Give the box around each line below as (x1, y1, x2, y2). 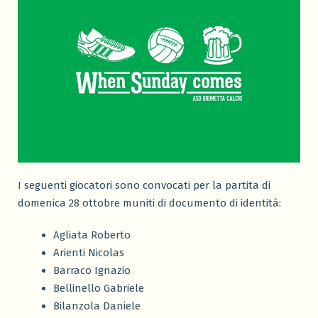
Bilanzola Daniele (53, 300, 141, 313)
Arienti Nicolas (53, 246, 124, 260)
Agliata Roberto (53, 229, 131, 242)
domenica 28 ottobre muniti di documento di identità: (18, 197, 281, 210)
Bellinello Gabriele (53, 282, 144, 295)
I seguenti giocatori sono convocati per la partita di (18, 179, 270, 192)
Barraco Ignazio (53, 264, 131, 278)
